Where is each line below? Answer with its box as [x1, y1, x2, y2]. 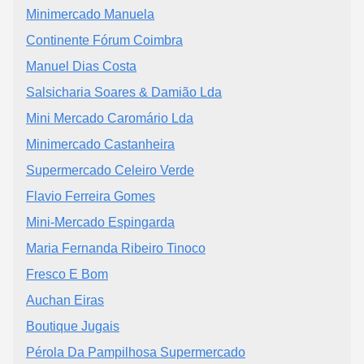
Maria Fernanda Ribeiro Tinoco [26, 241, 206, 256]
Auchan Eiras [26, 293, 104, 308]
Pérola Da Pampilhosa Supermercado [26, 345, 245, 360]
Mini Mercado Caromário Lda [26, 111, 193, 126]
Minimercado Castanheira [26, 137, 175, 152]
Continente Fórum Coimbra [26, 33, 183, 48]
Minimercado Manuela [26, 7, 154, 22]
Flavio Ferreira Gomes [26, 189, 155, 204]
